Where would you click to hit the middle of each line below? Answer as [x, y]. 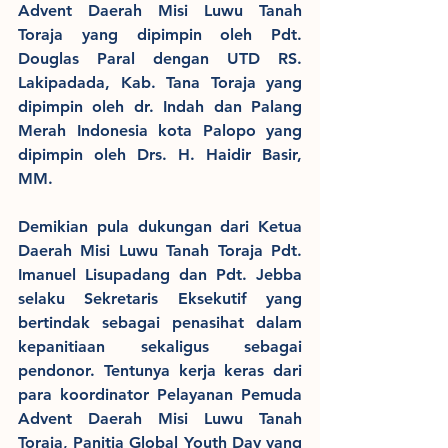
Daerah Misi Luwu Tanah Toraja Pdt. [160, 251]
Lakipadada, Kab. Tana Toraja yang [160, 83]
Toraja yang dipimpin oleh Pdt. [160, 35]
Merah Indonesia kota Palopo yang [160, 131]
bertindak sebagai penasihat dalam [160, 323]
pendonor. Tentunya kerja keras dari [160, 371]
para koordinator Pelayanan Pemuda [160, 395]
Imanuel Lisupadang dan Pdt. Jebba [160, 275]
